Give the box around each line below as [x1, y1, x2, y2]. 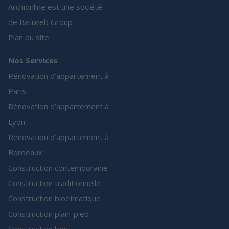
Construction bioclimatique [8, 193, 101, 204]
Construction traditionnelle [8, 178, 101, 189]
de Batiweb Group [8, 17, 73, 28]
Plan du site [8, 32, 49, 43]
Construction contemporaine [8, 163, 108, 173]
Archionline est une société [8, 2, 102, 12]
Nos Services [8, 55, 58, 66]
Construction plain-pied [8, 209, 89, 219]
